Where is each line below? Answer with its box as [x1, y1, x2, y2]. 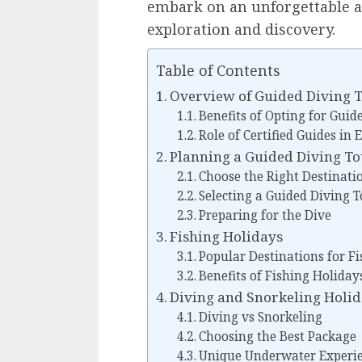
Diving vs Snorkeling [198, 309, 322, 326]
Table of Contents [156, 61, 280, 81]
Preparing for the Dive [198, 207, 331, 225]
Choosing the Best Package [198, 328, 356, 346]
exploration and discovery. [147, 19, 335, 40]
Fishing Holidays [170, 227, 284, 246]
